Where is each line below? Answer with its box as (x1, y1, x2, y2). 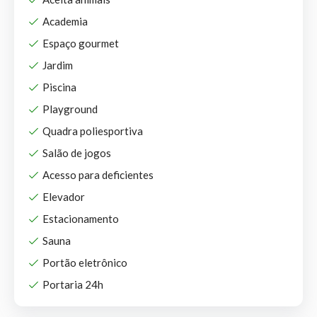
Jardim (42, 59, 73, 71)
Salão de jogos (42, 146, 111, 159)
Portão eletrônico (42, 256, 127, 269)
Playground (42, 103, 98, 115)
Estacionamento (42, 212, 119, 225)
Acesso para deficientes (42, 168, 154, 181)
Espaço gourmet (42, 37, 119, 50)
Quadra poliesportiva (42, 125, 143, 137)
